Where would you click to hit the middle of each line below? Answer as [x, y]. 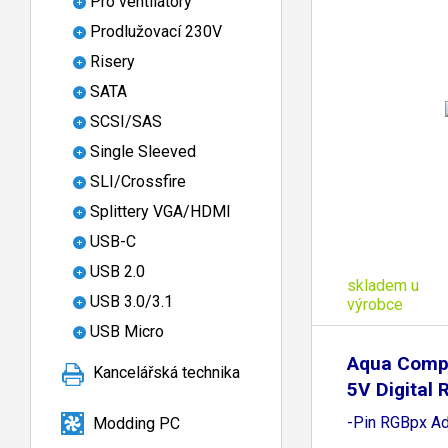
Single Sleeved [143, 152]
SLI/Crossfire [138, 182]
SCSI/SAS [126, 122]
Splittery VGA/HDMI [160, 212]
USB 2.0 [117, 272]
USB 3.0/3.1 [131, 302]
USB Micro [127, 332]
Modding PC [136, 423]
